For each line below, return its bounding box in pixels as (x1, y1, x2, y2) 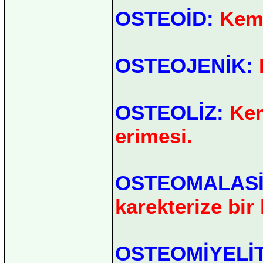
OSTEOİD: (115, 6, 220, 30)
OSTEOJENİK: (115, 53, 253, 77)
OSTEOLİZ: (115, 100, 224, 124)
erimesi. (115, 124, 193, 147)
